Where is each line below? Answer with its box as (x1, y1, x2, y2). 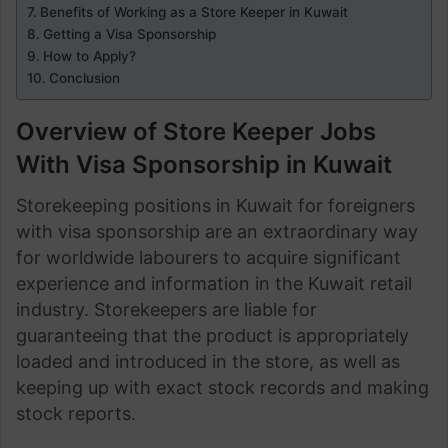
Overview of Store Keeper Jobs (16, 117, 376, 146)
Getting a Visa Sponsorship (42, 26, 216, 42)
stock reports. (16, 403, 136, 424)
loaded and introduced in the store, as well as (16, 351, 400, 372)
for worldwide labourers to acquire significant (16, 247, 401, 268)
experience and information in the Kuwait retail (16, 273, 412, 294)
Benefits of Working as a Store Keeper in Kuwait (39, 4, 348, 20)
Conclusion (48, 70, 120, 86)
